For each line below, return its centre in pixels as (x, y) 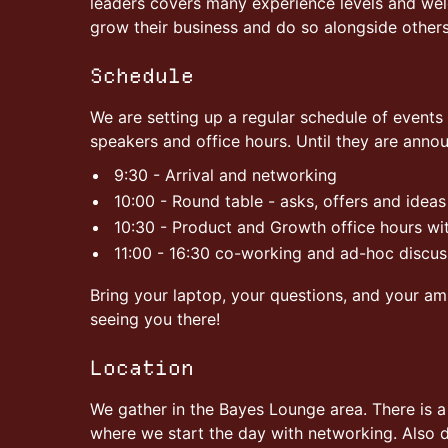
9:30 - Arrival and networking (225, 175)
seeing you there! (155, 319)
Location (142, 367)
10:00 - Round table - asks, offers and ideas (280, 201)
